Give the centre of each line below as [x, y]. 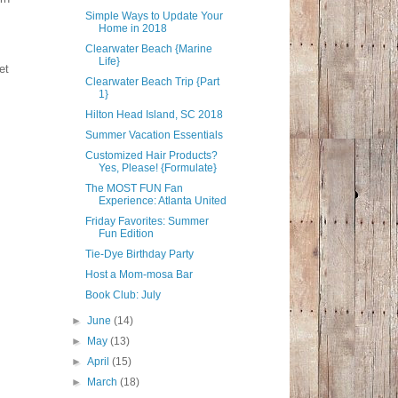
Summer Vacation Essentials [154, 135]
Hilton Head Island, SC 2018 [154, 115]
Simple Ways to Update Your [154, 16]
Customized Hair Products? [151, 156]
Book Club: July [123, 295]
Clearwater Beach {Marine [148, 49]
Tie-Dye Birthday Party [139, 255]
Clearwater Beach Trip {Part [152, 82]
